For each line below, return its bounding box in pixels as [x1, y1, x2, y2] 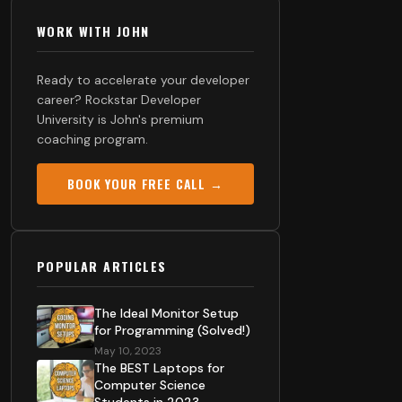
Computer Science [94, 377, 205, 393]
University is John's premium [37, 111, 204, 127]
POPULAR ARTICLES [37, 257, 167, 275]
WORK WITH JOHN [37, 22, 150, 40]
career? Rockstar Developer [37, 92, 201, 108]
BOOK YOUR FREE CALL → [67, 174, 223, 193]
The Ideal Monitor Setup [94, 305, 239, 321]
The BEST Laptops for [94, 360, 224, 376]
